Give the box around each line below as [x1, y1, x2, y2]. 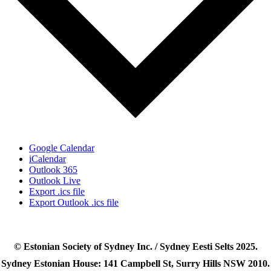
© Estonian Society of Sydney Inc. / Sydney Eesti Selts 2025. [13, 241, 258, 252]
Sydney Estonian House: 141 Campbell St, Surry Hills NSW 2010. [1, 258, 270, 269]
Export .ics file [29, 186, 85, 197]
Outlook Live [29, 175, 80, 186]
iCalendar [29, 154, 66, 165]
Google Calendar [29, 143, 94, 154]
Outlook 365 [29, 165, 77, 175]
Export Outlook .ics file [29, 197, 119, 208]
